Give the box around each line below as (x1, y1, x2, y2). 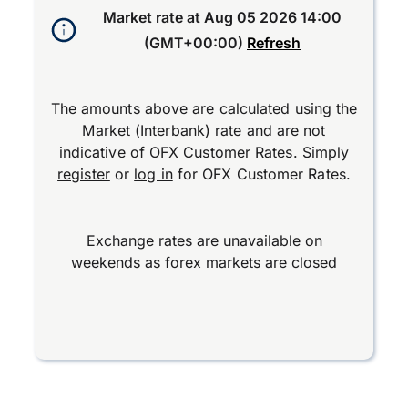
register (57, 165, 110, 183)
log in (134, 165, 173, 183)
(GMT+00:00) (144, 34, 243, 52)
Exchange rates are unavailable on (86, 230, 322, 250)
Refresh (247, 34, 301, 52)
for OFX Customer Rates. (172, 165, 351, 183)
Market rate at (103, 8, 200, 26)
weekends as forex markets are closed (71, 252, 337, 271)
